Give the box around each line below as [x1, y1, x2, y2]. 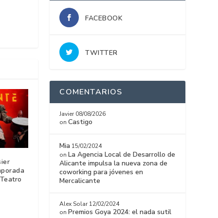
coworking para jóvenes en [59, 167, 144, 177]
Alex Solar [59, 200, 88, 208]
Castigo [68, 117, 93, 127]
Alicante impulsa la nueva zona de [59, 159, 168, 168]
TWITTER [85, 48, 118, 58]
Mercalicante [59, 176, 101, 186]
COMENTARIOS [59, 87, 123, 98]
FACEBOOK [85, 14, 123, 23]
